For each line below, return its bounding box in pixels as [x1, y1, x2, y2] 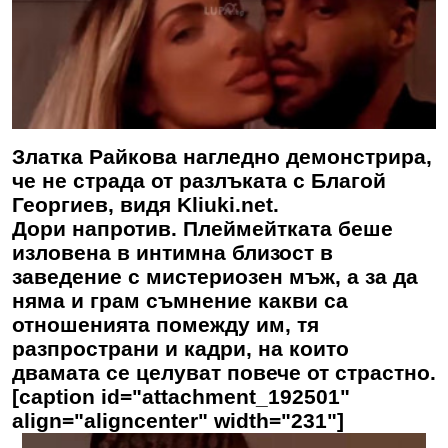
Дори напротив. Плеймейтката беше [12, 216, 393, 240]
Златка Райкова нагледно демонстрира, [12, 144, 432, 168]
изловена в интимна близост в [12, 240, 333, 264]
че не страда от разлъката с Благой [12, 168, 386, 192]
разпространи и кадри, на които [12, 336, 349, 360]
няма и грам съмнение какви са [12, 288, 348, 312]
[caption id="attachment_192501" [12, 384, 350, 408]
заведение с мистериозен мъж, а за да [12, 264, 418, 288]
